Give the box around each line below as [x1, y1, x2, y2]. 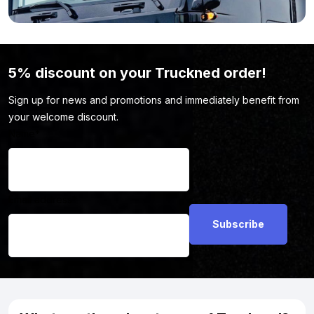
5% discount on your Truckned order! [8, 64, 266, 82]
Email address [8, 193, 72, 206]
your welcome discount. [8, 111, 118, 123]
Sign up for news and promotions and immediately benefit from [8, 94, 299, 107]
